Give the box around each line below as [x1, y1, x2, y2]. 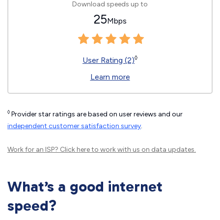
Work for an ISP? [7, 145, 60, 154]
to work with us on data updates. [90, 145, 196, 154]
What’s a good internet [7, 178, 163, 195]
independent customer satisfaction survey [7, 122, 141, 130]
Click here [60, 145, 90, 154]
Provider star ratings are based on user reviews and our [10, 110, 183, 118]
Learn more [90, 72, 130, 82]
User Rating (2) [82, 55, 135, 65]
